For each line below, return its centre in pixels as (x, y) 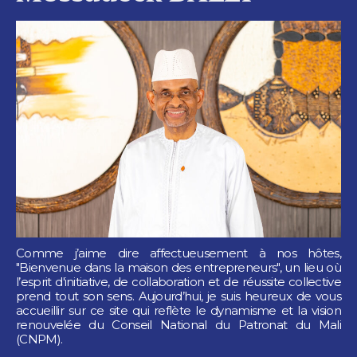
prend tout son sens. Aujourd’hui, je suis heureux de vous (178, 296)
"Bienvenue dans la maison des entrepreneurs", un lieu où (178, 268)
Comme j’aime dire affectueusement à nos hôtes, (178, 253)
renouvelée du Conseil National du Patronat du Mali (178, 325)
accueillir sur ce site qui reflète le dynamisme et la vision (178, 311)
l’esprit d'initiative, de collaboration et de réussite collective (178, 282)
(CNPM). (39, 339)
